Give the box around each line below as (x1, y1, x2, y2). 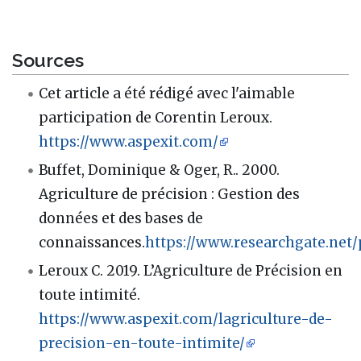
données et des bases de (39, 210, 204, 228)
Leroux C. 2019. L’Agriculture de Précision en (39, 262, 343, 280)
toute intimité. (39, 286, 141, 305)
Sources (12, 49, 84, 72)
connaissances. (39, 234, 146, 252)
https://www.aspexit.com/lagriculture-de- (39, 310, 334, 329)
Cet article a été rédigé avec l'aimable (39, 84, 296, 102)
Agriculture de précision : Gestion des (39, 185, 301, 204)
